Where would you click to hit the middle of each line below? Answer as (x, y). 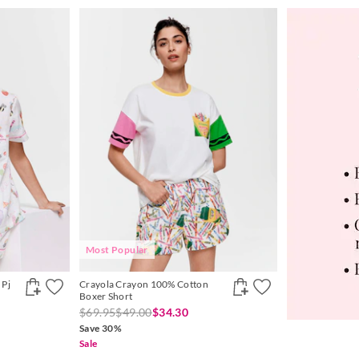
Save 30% (101, 329)
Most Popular (117, 250)
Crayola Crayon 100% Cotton (144, 284)
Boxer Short (106, 296)
